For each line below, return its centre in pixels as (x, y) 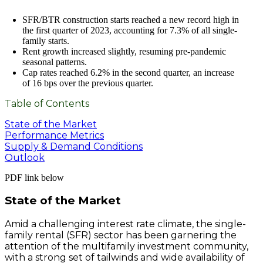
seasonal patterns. (55, 62)
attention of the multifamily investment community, (127, 246)
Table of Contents (47, 103)
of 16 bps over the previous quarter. (88, 83)
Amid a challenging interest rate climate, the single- (125, 224)
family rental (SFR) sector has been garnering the (121, 235)
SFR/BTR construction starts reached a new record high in (131, 19)
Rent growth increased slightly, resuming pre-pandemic (124, 51)
